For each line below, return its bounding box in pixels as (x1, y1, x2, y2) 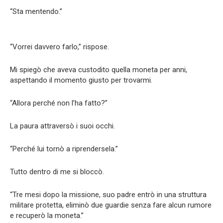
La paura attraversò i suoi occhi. (10, 121, 115, 130)
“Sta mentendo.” (10, 6, 62, 16)
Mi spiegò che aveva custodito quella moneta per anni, (10, 65, 187, 74)
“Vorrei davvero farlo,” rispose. (10, 42, 109, 51)
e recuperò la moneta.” (10, 211, 84, 220)
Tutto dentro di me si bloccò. (10, 167, 104, 176)
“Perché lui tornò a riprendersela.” (10, 144, 118, 153)
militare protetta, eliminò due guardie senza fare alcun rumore (10, 200, 212, 210)
